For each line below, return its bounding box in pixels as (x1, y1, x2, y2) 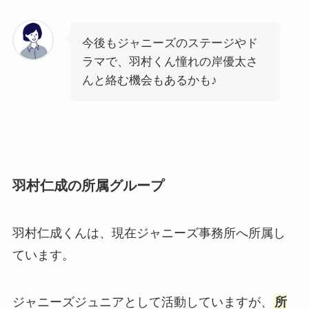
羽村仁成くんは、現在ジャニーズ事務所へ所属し (12, 226, 286, 240)
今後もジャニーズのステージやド (81, 36, 258, 50)
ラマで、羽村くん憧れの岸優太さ (81, 54, 258, 68)
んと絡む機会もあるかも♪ (81, 73, 217, 87)
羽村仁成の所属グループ (12, 177, 164, 193)
